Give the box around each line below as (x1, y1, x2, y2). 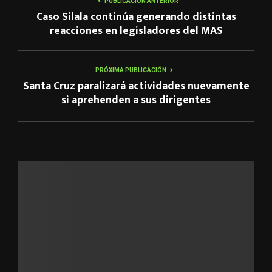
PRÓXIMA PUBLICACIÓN (95, 66, 166, 73)
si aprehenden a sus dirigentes (61, 90, 211, 109)
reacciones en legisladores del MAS (49, 21, 223, 40)
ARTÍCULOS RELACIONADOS (18, 136, 143, 152)
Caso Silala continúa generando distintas (36, 7, 236, 26)
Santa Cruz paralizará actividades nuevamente (22, 76, 250, 95)
